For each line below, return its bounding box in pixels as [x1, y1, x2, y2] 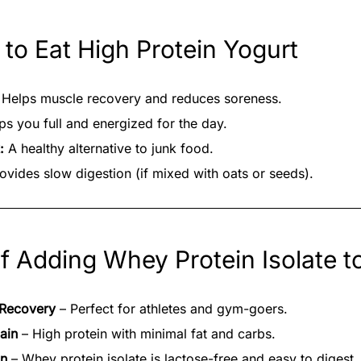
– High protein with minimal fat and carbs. [18, 325, 276, 342]
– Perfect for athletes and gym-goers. [56, 300, 288, 317]
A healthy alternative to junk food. [4, 139, 214, 156]
